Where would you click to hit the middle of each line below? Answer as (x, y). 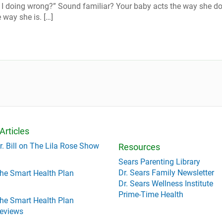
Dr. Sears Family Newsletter (166, 172)
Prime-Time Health (151, 194)
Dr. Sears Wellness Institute (166, 183)
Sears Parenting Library (159, 162)
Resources (139, 147)
